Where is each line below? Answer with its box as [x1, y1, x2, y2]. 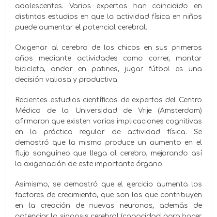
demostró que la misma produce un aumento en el [15, 139, 202, 146]
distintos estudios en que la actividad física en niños [15, 13, 202, 20]
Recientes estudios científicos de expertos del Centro [15, 96, 202, 104]
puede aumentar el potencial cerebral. [15, 23, 148, 31]
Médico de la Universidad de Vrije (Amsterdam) [15, 107, 202, 114]
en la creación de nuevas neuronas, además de [15, 201, 202, 209]
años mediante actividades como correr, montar [15, 54, 202, 62]
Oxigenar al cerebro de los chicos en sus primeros [15, 44, 202, 51]
